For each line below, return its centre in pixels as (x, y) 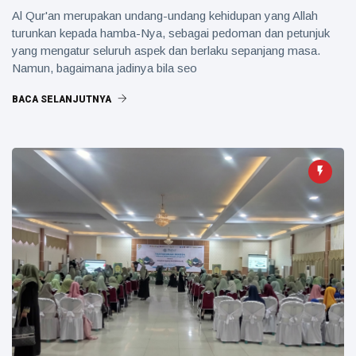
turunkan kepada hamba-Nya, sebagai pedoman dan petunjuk (171, 33)
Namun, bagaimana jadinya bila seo (104, 68)
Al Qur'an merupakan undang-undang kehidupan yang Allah (165, 15)
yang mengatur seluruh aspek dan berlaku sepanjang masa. (166, 50)
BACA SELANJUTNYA (63, 99)
